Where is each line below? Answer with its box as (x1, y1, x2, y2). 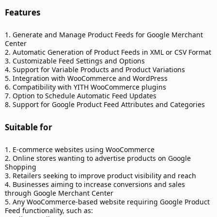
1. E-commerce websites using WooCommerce (5, 145, 155, 155)
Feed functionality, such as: (5, 206, 93, 216)
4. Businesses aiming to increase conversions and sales (5, 180, 185, 189)
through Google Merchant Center (5, 188, 113, 198)
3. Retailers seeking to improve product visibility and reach (5, 171, 196, 181)
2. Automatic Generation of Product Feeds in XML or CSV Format (5, 47, 211, 57)
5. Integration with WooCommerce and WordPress (5, 74, 168, 83)
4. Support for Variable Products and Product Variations (5, 65, 185, 75)
